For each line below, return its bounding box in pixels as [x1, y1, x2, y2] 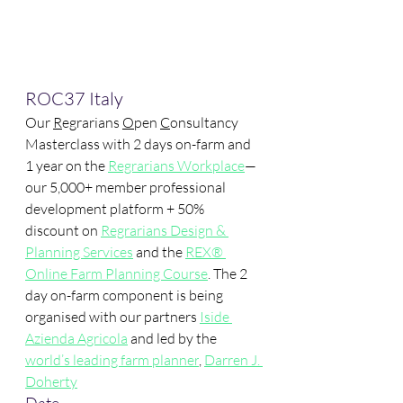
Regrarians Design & [101, 221, 228, 239]
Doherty [25, 372, 77, 390]
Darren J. [204, 351, 263, 369]
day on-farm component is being [25, 286, 226, 304]
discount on [25, 221, 101, 239]
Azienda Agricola [25, 329, 128, 347]
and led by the [128, 329, 219, 347]
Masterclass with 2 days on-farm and [25, 135, 254, 153]
